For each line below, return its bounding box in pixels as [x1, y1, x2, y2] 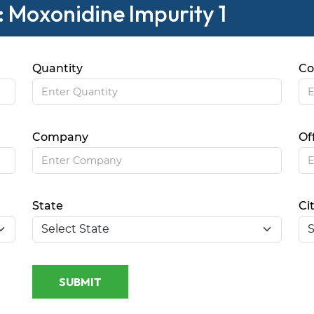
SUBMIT [59, 275, 102, 289]
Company [32, 130, 89, 144]
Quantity [32, 62, 83, 76]
